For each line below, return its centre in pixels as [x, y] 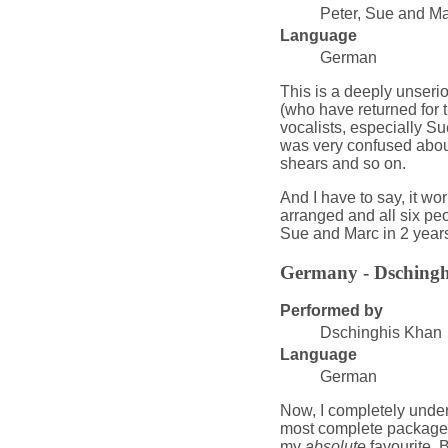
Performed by [331, 310]
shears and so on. [342, 164]
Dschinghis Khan [380, 332]
